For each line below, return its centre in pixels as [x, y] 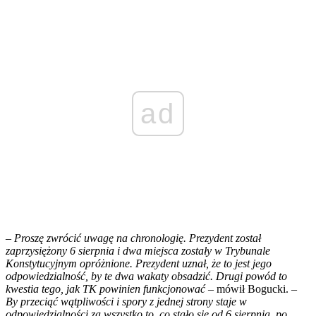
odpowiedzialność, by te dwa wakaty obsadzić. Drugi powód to [146, 276]
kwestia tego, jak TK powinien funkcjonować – [110, 289]
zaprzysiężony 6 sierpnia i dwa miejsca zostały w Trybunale [138, 251]
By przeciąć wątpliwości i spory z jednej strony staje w [126, 302]
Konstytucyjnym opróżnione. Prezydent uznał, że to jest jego [139, 264]
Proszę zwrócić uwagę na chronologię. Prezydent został [138, 238]
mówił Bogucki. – [255, 289]
